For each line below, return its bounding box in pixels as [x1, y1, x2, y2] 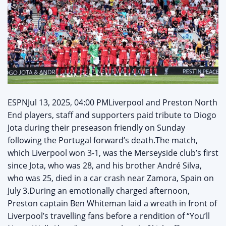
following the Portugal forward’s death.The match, [8, 135, 198, 146]
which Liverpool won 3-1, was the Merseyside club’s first [8, 147, 218, 159]
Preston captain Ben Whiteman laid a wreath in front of [8, 198, 217, 209]
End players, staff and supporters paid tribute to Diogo [8, 109, 216, 121]
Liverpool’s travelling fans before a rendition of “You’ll [8, 210, 210, 222]
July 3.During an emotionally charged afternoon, [8, 185, 190, 197]
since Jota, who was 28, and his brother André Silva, [8, 160, 202, 172]
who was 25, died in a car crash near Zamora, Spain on [8, 173, 214, 184]
